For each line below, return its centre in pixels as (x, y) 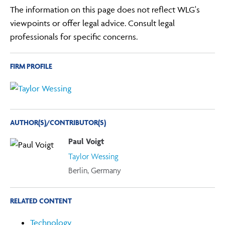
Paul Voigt (86, 141)
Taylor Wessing (93, 156)
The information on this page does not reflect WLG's (105, 9)
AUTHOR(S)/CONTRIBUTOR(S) (58, 122)
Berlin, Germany (94, 171)
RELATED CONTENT (41, 201)
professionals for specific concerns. (74, 36)
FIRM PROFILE (31, 66)
